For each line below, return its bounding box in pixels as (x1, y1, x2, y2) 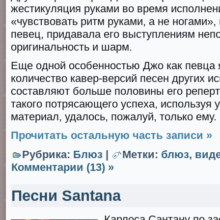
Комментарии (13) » (11, 161, 114, 173)
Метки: (122, 148, 161, 161)
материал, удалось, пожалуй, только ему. (11, 110, 217, 123)
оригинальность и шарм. (11, 41, 132, 53)
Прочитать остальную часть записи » (11, 129, 212, 141)
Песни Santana (11, 187, 121, 204)
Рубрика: (22, 148, 73, 161)
